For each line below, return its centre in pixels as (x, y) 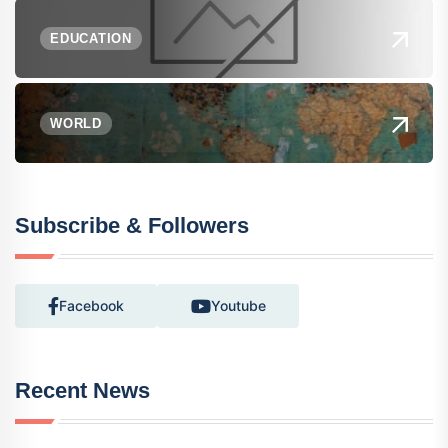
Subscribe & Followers (132, 226)
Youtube (238, 306)
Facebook (91, 306)
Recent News (82, 391)
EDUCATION (91, 38)
